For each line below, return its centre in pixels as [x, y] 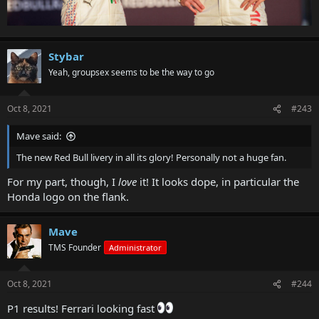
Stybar [66, 56]
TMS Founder [75, 247]
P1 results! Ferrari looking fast [82, 309]
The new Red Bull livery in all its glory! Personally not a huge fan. [151, 158]
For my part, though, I [63, 181]
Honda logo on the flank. [68, 196]
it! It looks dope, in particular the [219, 181]
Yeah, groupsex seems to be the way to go [131, 72]
